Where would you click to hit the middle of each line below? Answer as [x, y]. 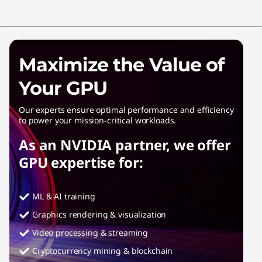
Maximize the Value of [121, 64]
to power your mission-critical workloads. [98, 120]
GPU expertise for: [81, 162]
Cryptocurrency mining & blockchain [103, 250]
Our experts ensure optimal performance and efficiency [126, 109]
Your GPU [63, 88]
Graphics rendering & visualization [99, 214]
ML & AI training [64, 196]
